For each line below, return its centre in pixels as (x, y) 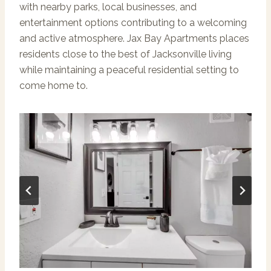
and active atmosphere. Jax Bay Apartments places (134, 38)
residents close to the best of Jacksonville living (126, 54)
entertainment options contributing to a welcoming (133, 22)
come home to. (54, 85)
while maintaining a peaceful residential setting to (129, 70)
